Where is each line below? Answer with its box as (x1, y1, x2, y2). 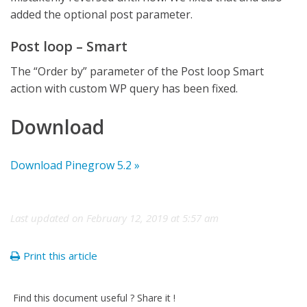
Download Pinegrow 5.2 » (10, 158, 140, 173)
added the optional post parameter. (10, 7, 193, 22)
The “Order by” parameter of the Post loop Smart (10, 64, 264, 79)
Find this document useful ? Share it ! (13, 291, 175, 304)
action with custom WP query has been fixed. (10, 81, 238, 96)
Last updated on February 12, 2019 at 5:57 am (10, 211, 219, 225)
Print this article (23, 249, 97, 262)
